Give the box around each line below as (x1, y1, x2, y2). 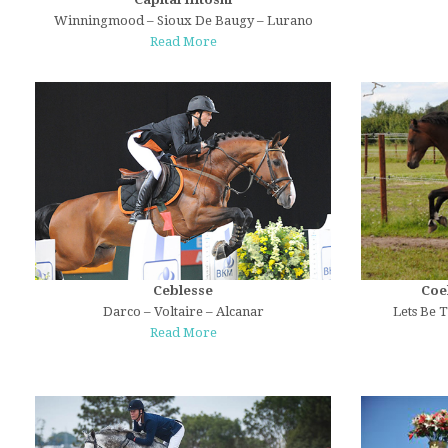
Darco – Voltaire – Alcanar (102, 303, 264, 319)
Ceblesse (153, 282, 213, 298)
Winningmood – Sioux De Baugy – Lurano (53, 13, 313, 29)
